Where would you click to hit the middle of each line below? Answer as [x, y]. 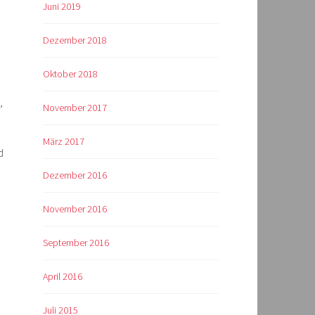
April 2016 [63, 277]
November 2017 [75, 108]
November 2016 [75, 209]
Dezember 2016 [75, 175]
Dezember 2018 [75, 40]
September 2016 [76, 243]
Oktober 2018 [70, 74]
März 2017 [64, 142]
